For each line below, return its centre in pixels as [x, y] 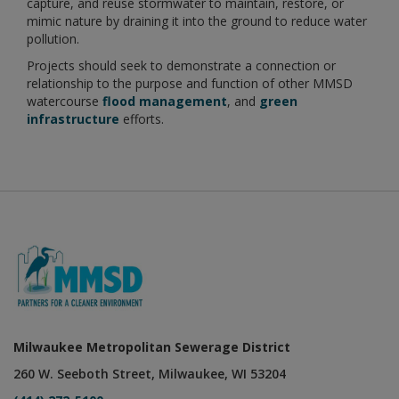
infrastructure [75, 119]
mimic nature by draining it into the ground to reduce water [197, 21]
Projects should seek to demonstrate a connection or [181, 66]
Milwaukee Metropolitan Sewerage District [152, 347]
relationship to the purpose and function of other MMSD [190, 84]
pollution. [53, 39]
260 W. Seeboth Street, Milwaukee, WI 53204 [150, 374]
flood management [165, 102]
